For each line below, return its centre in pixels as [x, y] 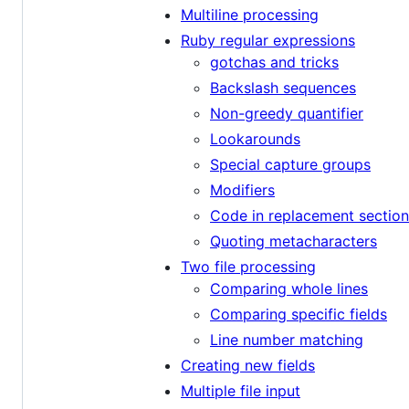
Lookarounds [255, 139]
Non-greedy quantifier [287, 114]
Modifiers [242, 190]
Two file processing [248, 267]
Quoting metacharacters [294, 241]
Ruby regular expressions [268, 41]
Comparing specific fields [299, 315]
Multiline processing [250, 15]
